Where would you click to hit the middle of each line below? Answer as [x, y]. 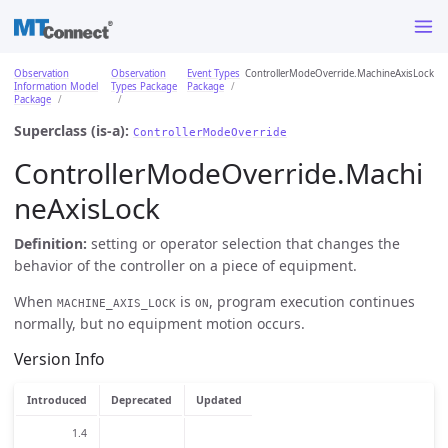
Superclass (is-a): [71, 130]
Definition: [50, 243]
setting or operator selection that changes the [243, 243]
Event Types [213, 73]
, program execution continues [312, 301]
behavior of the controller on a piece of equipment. [185, 265]
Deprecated [141, 400]
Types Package [144, 86]
